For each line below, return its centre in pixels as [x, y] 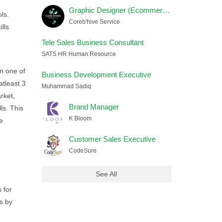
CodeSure [83, 151]
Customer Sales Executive [112, 139]
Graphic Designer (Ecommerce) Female [166, 10]
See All [107, 174]
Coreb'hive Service [94, 22]
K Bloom [80, 118]
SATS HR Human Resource [79, 54]
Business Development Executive [96, 75]
